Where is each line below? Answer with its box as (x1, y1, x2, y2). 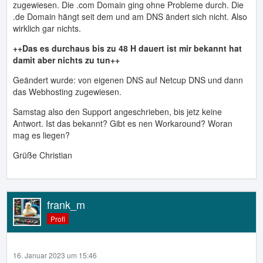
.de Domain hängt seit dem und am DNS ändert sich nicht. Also (13, 11, 247, 22)
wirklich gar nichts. (13, 22, 81, 34)
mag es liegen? (13, 129, 70, 141)
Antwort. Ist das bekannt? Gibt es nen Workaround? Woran (13, 117, 232, 129)
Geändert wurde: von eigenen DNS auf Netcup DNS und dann (13, 74, 243, 86)
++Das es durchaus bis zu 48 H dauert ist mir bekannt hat (13, 42, 242, 54)
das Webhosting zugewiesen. (13, 86, 122, 97)
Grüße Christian (13, 149, 72, 161)
